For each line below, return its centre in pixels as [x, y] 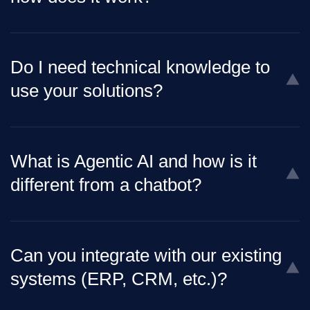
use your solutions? [86, 91]
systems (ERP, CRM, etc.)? [119, 279]
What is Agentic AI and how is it [134, 162]
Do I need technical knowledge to [140, 67]
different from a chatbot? [106, 185]
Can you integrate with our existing [146, 256]
